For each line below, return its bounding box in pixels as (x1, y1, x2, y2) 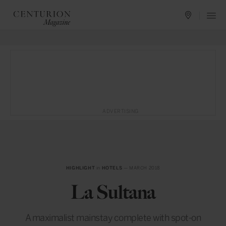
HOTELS (101, 165, 123, 171)
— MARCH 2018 (122, 165, 160, 171)
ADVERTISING (102, 108, 139, 115)
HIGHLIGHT (66, 165, 95, 171)
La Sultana (71, 181, 155, 204)
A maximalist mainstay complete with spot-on (25, 212, 201, 223)
